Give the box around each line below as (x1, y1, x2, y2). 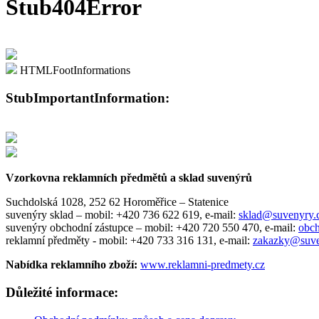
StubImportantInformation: (6, 90, 169, 105)
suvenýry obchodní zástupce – (6, 221, 145, 234)
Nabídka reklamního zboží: (6, 258, 137, 271)
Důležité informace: (6, 285, 118, 300)
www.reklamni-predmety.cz (140, 258, 265, 271)
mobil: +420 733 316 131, (99, 234, 216, 247)
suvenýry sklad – (6, 209, 85, 221)
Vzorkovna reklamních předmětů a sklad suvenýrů (6, 172, 252, 184)
